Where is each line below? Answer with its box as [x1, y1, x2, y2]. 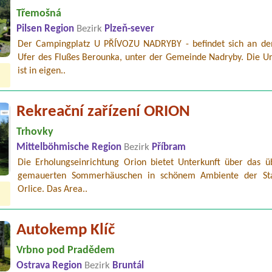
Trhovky [16, 126, 54, 138]
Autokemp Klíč [16, 222, 115, 239]
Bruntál [112, 260, 144, 271]
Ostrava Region [16, 260, 85, 271]
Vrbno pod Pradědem [16, 244, 115, 256]
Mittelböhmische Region [16, 142, 124, 152]
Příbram [152, 142, 186, 152]
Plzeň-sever [104, 24, 155, 34]
